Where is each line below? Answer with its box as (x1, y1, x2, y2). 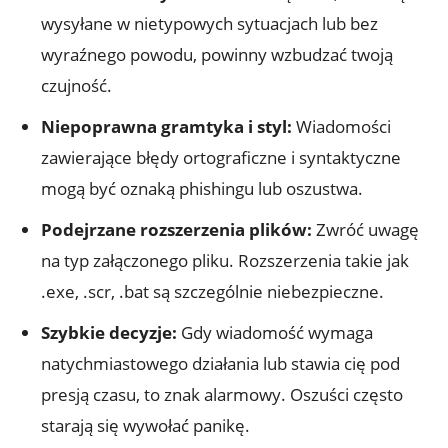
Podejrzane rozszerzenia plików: (41, 218, 312, 242)
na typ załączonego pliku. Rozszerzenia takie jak (41, 249, 409, 273)
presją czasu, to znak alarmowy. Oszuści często (41, 383, 403, 407)
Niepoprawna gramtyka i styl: (41, 115, 292, 139)
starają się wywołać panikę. (41, 414, 250, 438)
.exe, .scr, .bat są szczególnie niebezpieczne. (41, 280, 384, 304)
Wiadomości (292, 115, 391, 139)
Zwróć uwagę (312, 218, 419, 242)
